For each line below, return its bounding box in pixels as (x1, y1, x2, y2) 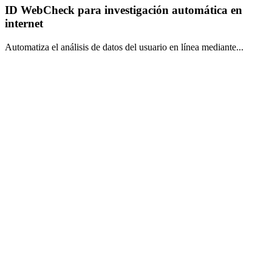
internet (5, 17, 43, 30)
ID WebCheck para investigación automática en (5, 4, 242, 17)
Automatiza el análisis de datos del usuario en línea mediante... (5, 42, 243, 53)
